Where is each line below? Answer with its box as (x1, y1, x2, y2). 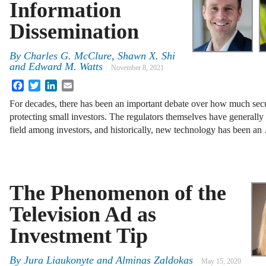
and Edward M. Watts (9, 61, 103, 73)
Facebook (24, 79, 61, 90)
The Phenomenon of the (9, 180, 226, 205)
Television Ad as (9, 202, 156, 226)
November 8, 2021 (111, 64, 164, 72)
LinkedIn (57, 79, 91, 90)
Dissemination (9, 19, 139, 43)
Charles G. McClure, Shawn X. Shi (24, 50, 175, 62)
